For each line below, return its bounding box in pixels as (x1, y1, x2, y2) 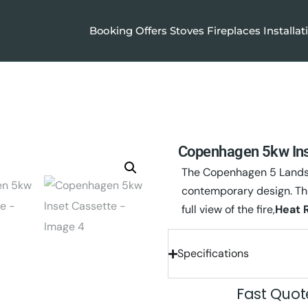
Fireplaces (207, 24, 261, 37)
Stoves (170, 24, 205, 37)
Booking (89, 24, 133, 37)
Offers (135, 24, 168, 37)
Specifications (177, 246, 249, 261)
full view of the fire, (181, 202, 275, 217)
